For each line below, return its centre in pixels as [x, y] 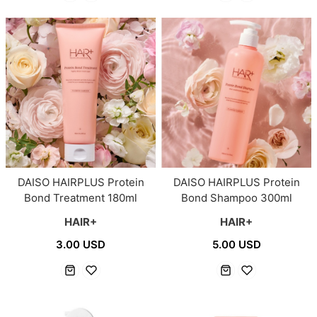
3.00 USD [81, 245]
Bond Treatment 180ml [81, 198]
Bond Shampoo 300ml [236, 198]
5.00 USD [236, 245]
